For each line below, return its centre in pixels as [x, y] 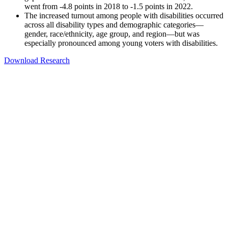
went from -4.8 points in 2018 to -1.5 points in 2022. [109, 6]
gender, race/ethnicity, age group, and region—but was [112, 34]
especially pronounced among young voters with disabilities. [121, 43]
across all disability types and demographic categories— [114, 24]
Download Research [37, 60]
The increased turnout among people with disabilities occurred [124, 15]
